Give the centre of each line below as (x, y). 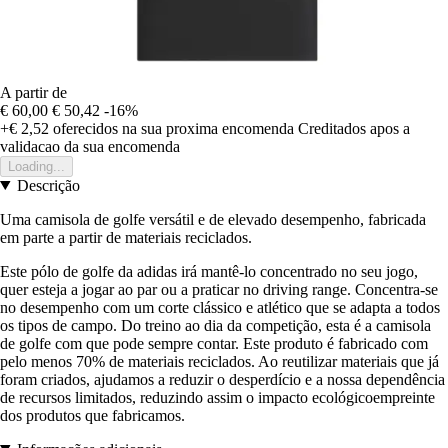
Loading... (36, 166)
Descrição (48, 185)
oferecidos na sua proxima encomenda (171, 128)
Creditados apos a (354, 128)
